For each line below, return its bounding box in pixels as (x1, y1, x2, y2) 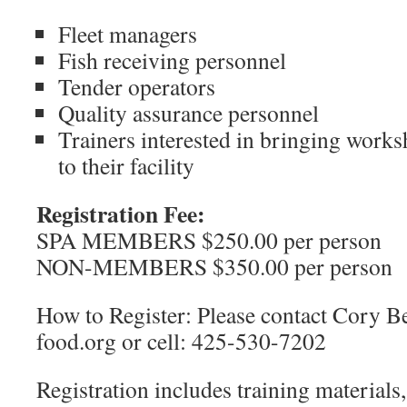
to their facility (58, 150, 194, 181)
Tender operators (58, 71, 215, 102)
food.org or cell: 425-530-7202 (36, 325, 326, 356)
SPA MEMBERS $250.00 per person (36, 224, 382, 255)
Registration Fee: (36, 196, 205, 231)
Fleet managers (58, 18, 197, 49)
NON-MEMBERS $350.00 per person (36, 251, 392, 282)
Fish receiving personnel (58, 45, 286, 75)
